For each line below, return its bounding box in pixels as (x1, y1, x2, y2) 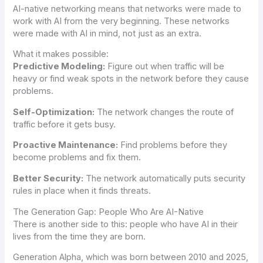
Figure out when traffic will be (105, 61, 225, 72)
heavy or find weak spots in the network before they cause (13, 73, 249, 85)
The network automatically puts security (83, 173, 246, 184)
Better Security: (13, 173, 84, 184)
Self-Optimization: (13, 106, 95, 117)
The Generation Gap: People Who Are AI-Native (13, 206, 204, 217)
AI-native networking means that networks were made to (13, 3, 242, 14)
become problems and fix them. (13, 152, 141, 163)
